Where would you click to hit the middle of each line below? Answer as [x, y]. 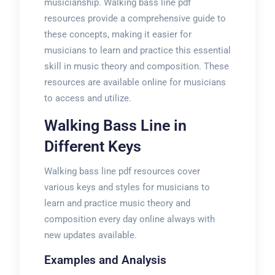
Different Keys [92, 146]
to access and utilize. [87, 98]
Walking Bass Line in [115, 126]
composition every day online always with [129, 219]
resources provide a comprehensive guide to [135, 18]
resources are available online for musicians [135, 82]
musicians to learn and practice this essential [137, 50]
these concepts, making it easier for [118, 34]
